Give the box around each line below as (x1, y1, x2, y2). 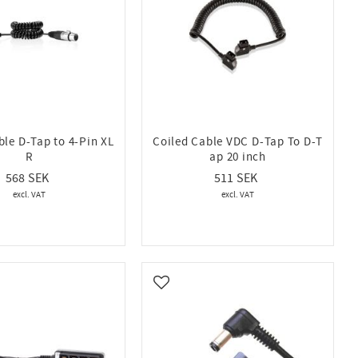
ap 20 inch (209, 149, 266, 165)
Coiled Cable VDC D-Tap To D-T (153, 133, 324, 149)
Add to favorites (160, 282, 245, 299)
